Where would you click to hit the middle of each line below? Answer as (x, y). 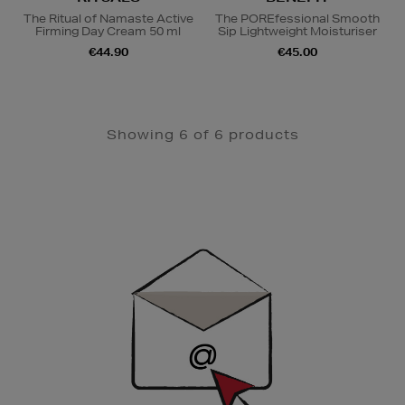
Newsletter (50, 227)
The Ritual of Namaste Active (108, 19)
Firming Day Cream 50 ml (108, 32)
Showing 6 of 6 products (202, 135)
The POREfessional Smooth (297, 19)
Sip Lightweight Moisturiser (297, 32)
